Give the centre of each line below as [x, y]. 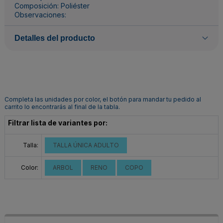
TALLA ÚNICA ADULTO [86, 145]
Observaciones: [40, 15]
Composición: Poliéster [52, 6]
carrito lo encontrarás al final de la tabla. [62, 107]
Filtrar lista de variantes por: [58, 123]
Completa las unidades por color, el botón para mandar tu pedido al [103, 100]
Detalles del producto [55, 38]
